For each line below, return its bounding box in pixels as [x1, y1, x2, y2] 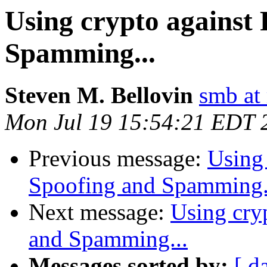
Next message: [29, 199, 170, 225]
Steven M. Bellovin [5, 82, 193, 108]
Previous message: [29, 145, 207, 172]
